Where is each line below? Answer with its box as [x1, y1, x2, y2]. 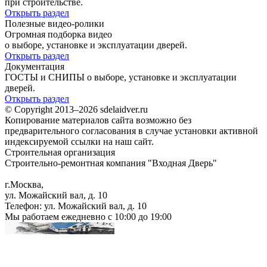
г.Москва [5, 179, 41, 190]
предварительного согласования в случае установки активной [5, 125, 258, 136]
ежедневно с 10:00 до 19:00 [61, 211, 172, 222]
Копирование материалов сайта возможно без [5, 114, 191, 125]
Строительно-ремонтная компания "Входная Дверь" [5, 157, 217, 168]
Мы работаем [5, 211, 61, 222]
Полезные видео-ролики [5, 18, 104, 29]
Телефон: [5, 200, 44, 211]
